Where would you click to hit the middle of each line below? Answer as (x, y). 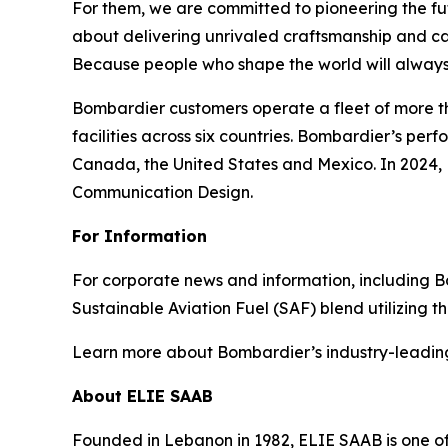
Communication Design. (172, 191)
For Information (139, 235)
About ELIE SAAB (142, 395)
